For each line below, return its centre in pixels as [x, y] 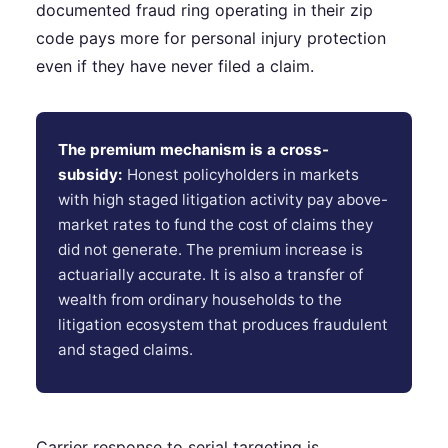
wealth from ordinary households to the [200, 300]
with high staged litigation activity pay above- [223, 200]
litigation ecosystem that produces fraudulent [223, 325]
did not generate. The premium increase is [211, 250]
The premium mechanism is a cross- [194, 150]
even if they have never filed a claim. [175, 65]
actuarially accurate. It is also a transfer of [211, 275]
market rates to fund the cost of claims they [216, 225]
